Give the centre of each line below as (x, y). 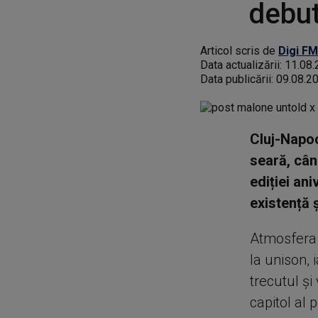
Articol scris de (239, 51)
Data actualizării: (242, 65)
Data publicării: (238, 79)
